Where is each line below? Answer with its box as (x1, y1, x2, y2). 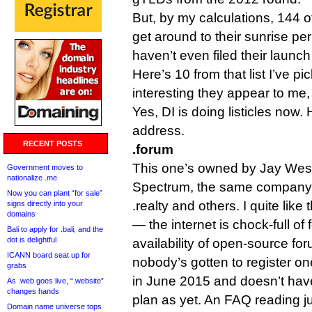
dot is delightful (7, 235, 56, 244)
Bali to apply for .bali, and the (7, 225, 103, 233)
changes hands (7, 287, 59, 295)
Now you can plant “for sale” (7, 189, 102, 197)
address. (132, 123, 185, 138)
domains (7, 210, 36, 218)
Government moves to (7, 163, 83, 171)
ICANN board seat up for (7, 251, 91, 259)
